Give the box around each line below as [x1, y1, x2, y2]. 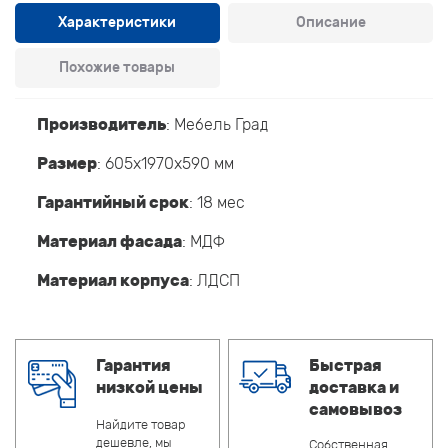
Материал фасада [37, 231, 182, 251]
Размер [37, 153, 97, 173]
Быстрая [309, 355, 383, 375]
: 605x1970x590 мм [97, 153, 234, 173]
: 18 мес [189, 192, 245, 212]
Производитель [37, 114, 166, 134]
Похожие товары [59, 58, 176, 76]
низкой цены [96, 377, 203, 397]
